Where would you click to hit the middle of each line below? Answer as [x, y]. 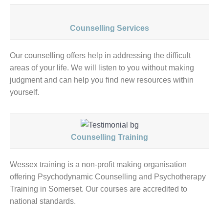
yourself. [24, 92]
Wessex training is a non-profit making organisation [98, 165]
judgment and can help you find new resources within [102, 80]
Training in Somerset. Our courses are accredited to [99, 189]
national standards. [43, 201]
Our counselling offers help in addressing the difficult [100, 55]
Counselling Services [109, 28]
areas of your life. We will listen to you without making [102, 68]
